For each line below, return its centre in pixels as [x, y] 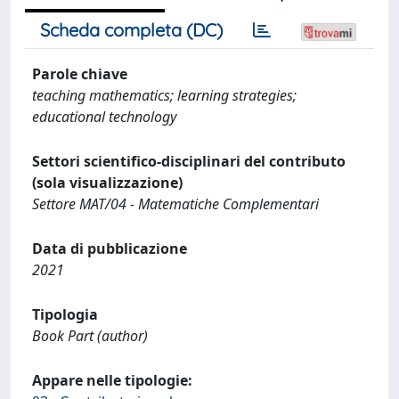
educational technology [104, 117]
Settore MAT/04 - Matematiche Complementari [175, 204]
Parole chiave [80, 74]
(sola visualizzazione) [107, 183]
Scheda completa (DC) [131, 30]
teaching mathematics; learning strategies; [164, 95]
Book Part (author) [90, 336]
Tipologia [65, 314]
